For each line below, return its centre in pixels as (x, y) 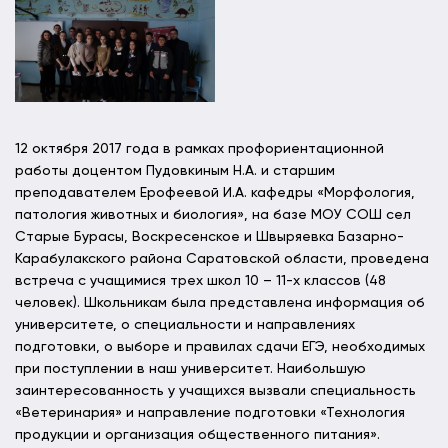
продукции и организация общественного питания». (197, 434)
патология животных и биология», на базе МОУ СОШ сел (213, 214)
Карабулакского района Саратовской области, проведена (222, 258)
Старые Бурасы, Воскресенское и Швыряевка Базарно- (209, 236)
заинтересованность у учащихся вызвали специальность (215, 390)
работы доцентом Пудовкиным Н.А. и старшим (175, 170)
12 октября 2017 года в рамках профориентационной (199, 148)
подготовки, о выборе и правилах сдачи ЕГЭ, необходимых (220, 346)
